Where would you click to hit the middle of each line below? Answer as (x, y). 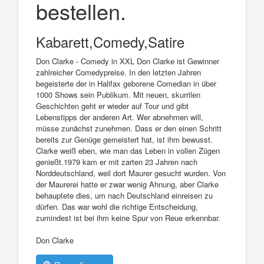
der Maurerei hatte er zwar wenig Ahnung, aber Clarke (127, 184)
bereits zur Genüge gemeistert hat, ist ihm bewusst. (124, 139)
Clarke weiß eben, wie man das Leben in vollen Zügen (128, 150)
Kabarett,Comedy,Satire (110, 41)
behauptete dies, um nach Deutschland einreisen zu (124, 195)
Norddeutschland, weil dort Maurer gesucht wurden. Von (131, 173)
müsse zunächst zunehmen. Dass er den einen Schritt (129, 128)
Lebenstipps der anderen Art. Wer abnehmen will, (120, 117)
